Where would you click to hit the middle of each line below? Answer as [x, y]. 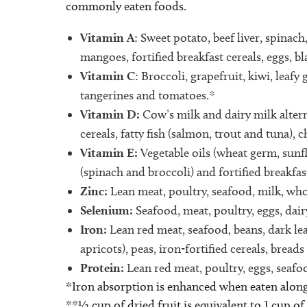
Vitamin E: [109, 153]
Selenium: [108, 210]
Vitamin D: [111, 114]
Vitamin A [107, 38]
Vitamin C [108, 76]
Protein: [103, 268]
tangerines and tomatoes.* [148, 96]
